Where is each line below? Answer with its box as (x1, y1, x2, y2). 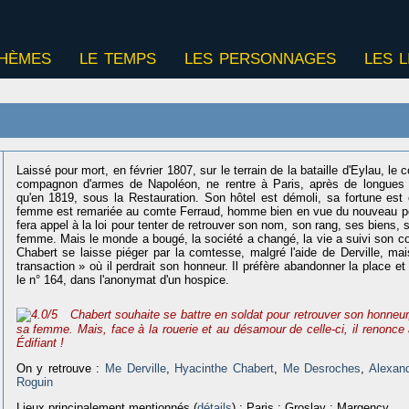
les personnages (184, 44, 336, 68)
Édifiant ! (16, 335, 64, 350)
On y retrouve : (16, 361, 106, 375)
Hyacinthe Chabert (174, 361, 274, 375)
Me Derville (105, 361, 166, 375)
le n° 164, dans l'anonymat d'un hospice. (16, 272, 229, 287)
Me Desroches (282, 361, 362, 375)
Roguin (16, 374, 53, 389)
